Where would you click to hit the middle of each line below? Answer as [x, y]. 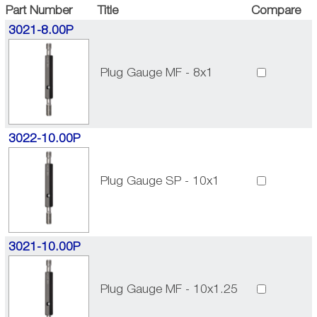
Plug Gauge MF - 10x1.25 [169, 289]
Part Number [39, 11]
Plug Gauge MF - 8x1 [157, 73]
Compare [276, 11]
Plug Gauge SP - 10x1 [160, 181]
